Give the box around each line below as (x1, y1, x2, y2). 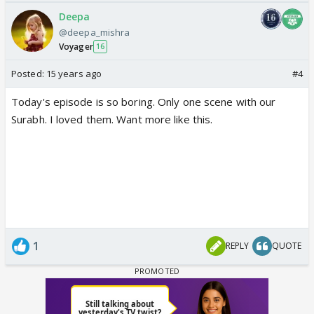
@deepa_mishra (59, 25, 130, 39)
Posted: (11, 67, 46, 80)
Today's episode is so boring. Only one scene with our (11, 94, 276, 109)
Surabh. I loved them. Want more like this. (11, 111, 213, 126)
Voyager (59, 40, 93, 53)
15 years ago (46, 67, 102, 80)
